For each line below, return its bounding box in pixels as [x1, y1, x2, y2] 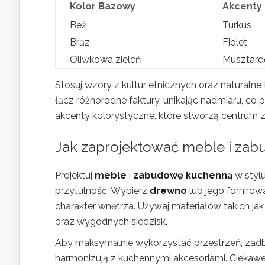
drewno [150, 185, 187, 196]
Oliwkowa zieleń [70, 53, 141, 65]
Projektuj [55, 169, 95, 181]
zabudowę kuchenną [133, 169, 232, 181]
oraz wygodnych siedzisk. [55, 215, 167, 227]
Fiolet [222, 36, 247, 48]
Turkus [222, 19, 251, 31]
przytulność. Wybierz [55, 185, 150, 196]
